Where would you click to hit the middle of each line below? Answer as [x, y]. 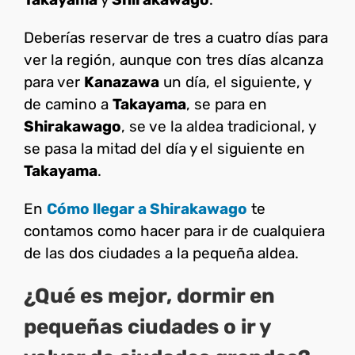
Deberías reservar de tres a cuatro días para [176, 37]
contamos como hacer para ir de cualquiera [174, 231]
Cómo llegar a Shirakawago [147, 208]
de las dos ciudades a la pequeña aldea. [161, 253]
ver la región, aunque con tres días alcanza [174, 59]
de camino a [68, 104]
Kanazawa [122, 82]
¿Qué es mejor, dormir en [149, 296]
